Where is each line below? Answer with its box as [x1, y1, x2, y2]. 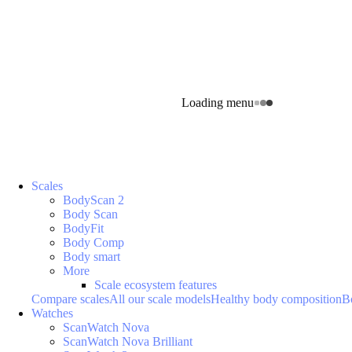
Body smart [63, 250, 120, 263]
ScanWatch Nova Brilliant [63, 335, 192, 348]
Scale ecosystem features [94, 278, 217, 291]
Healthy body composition [211, 292, 342, 306]
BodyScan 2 [63, 193, 124, 207]
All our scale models [109, 292, 211, 306]
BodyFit [63, 222, 104, 235]
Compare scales [31, 292, 109, 306]
